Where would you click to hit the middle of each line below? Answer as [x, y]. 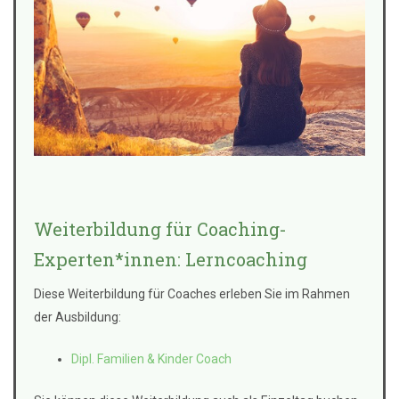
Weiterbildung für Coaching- [160, 229]
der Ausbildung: [77, 318]
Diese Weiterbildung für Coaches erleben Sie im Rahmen [192, 294]
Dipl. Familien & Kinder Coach [151, 359]
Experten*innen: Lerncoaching [171, 260]
